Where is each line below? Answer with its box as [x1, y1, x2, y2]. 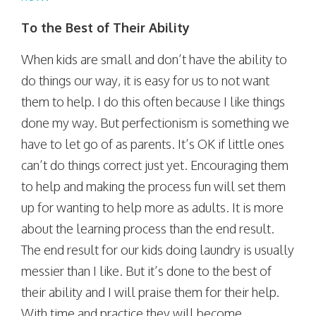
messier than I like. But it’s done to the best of [21, 263, 272, 279]
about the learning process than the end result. [21, 221, 274, 236]
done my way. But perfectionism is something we [21, 115, 289, 130]
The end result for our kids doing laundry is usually [21, 242, 294, 257]
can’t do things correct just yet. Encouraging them [21, 157, 288, 173]
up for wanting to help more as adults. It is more [21, 200, 284, 215]
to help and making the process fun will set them [21, 178, 286, 194]
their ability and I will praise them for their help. [21, 284, 279, 300]
